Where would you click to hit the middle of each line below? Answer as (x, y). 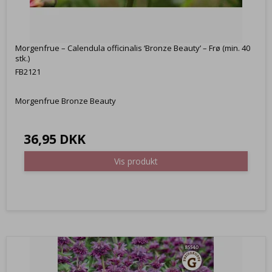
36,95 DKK (55, 138)
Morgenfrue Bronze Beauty (66, 100)
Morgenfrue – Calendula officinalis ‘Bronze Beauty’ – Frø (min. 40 (133, 48)
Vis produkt (136, 161)
